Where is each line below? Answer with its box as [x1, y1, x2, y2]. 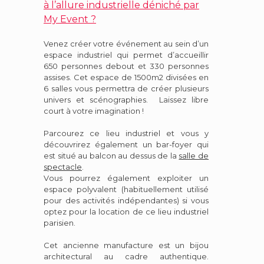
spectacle [44, 161, 82, 171]
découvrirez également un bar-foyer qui [44, 139, 209, 149]
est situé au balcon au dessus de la [44, 150, 179, 160]
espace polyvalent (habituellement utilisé [44, 184, 209, 194]
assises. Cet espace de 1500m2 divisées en [44, 72, 209, 82]
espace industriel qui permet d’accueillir [44, 49, 209, 60]
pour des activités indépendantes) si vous [44, 195, 209, 205]
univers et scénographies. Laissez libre [44, 94, 209, 104]
